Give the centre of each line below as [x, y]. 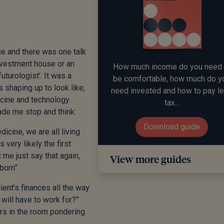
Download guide [172, 127]
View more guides [150, 159]
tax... [172, 103]
